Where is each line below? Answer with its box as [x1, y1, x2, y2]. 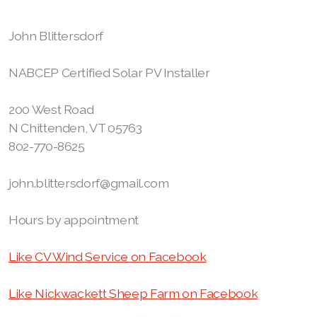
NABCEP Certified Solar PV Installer [8, 65, 213, 80]
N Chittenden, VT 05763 [8, 120, 142, 135]
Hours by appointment [8, 212, 139, 227]
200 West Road [8, 102, 94, 117]
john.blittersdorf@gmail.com [8, 175, 169, 190]
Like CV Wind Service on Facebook [8, 249, 207, 264]
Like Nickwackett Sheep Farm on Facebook [8, 286, 258, 301]
